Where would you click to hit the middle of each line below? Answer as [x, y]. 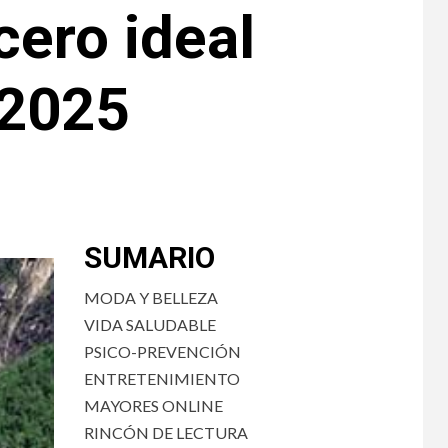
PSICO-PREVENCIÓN [162, 351]
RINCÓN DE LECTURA [165, 432]
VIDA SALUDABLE [149, 324]
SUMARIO [149, 257]
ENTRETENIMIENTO [161, 378]
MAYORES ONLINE [153, 405]
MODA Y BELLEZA [150, 297]
